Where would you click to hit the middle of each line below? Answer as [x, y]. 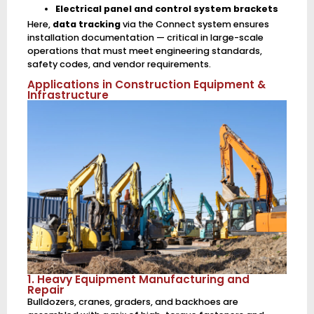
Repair [46, 289]
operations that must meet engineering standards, [144, 50]
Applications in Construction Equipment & [146, 85]
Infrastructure [68, 95]
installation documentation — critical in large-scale [145, 37]
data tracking [86, 24]
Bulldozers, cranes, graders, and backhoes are [132, 301]
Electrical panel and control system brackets [166, 8]
